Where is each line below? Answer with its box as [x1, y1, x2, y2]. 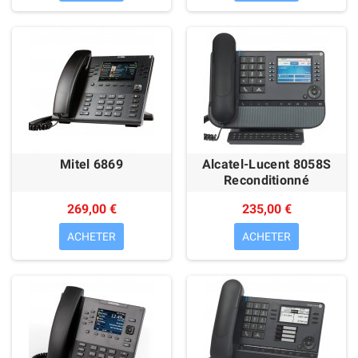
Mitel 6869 [59, 157, 124, 172]
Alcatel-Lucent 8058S [201, 157, 332, 172]
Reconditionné [223, 173, 310, 188]
